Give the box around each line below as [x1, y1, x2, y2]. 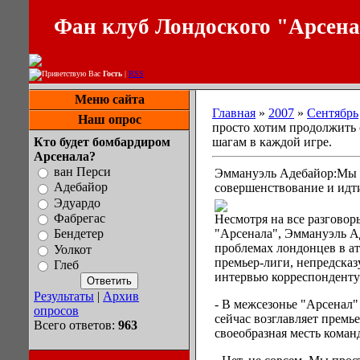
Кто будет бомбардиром [34, 135, 170, 149]
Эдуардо [54, 195, 100, 210]
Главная [212, 106, 256, 120]
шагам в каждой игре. [212, 135, 332, 149]
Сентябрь [307, 106, 358, 120]
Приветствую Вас [42, 69, 103, 79]
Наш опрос [77, 112, 141, 126]
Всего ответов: [34, 318, 118, 333]
